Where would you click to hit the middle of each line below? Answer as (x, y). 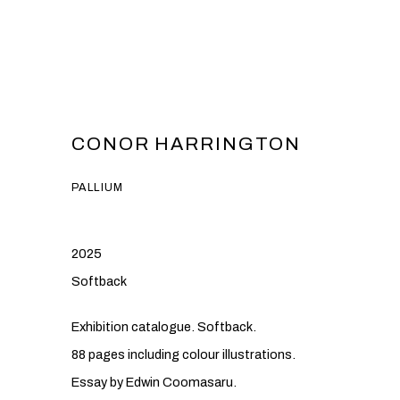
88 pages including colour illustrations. (183, 354)
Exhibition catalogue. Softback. (164, 327)
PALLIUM (97, 187)
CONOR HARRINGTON (187, 144)
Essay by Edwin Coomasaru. (154, 382)
